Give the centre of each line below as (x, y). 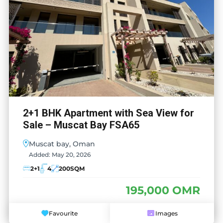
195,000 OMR (163, 190)
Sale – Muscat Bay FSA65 (81, 125)
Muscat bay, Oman (62, 144)
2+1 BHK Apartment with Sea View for (109, 113)
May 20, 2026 (70, 155)
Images (167, 213)
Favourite (63, 213)
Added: (40, 155)
